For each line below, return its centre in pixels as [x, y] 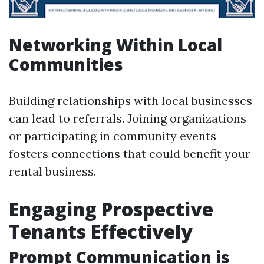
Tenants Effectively [101, 231]
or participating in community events [113, 136]
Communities [66, 64]
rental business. [52, 171]
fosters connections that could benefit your [130, 154]
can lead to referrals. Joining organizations [128, 118]
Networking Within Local [115, 45]
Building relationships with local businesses [131, 100]
